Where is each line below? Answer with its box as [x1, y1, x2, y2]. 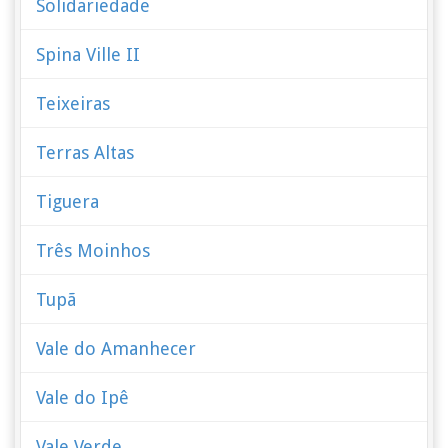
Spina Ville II [36, 44, 141, 65]
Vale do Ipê [36, 387, 130, 408]
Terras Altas [36, 142, 135, 163]
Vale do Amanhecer [36, 338, 197, 359]
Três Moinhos [36, 240, 151, 261]
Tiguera [36, 191, 100, 212]
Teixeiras [36, 93, 111, 114]
